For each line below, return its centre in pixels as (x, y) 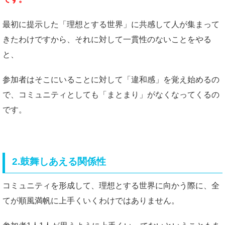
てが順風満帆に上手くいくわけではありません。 (91, 201)
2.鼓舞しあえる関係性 (59, 161)
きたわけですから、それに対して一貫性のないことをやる (107, 39)
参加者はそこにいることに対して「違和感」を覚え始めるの (111, 79)
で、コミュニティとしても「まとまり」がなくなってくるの (111, 94)
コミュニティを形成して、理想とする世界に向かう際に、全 (111, 186)
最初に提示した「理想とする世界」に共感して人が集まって (111, 24)
